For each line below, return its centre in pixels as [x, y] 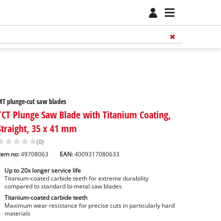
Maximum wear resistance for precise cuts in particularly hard [89, 206]
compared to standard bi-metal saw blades [63, 186]
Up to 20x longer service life [42, 171]
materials [17, 214]
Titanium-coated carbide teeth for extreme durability [76, 179]
